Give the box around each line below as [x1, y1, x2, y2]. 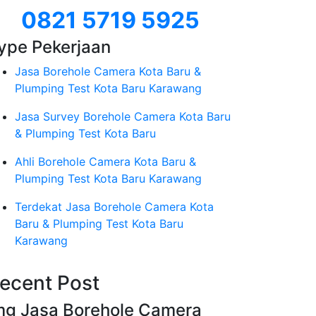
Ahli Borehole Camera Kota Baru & [15, 154, 196, 169]
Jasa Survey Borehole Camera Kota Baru [15, 109, 231, 123]
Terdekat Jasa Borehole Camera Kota [15, 200, 214, 214]
